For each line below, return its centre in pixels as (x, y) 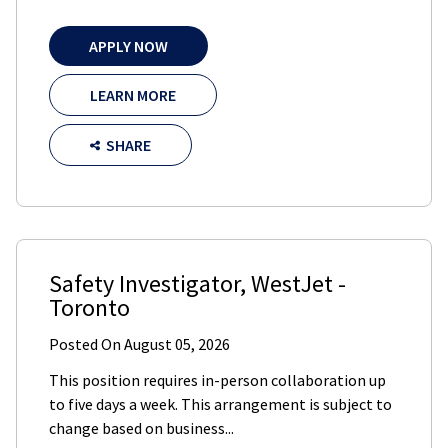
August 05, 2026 (177, 344)
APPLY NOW (128, 46)
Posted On (85, 344)
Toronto (89, 308)
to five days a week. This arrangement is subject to (220, 404)
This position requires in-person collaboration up (217, 380)
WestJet (292, 284)
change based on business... (141, 428)
